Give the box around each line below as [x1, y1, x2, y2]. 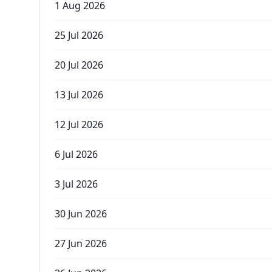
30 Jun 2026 [55, 207, 107, 220]
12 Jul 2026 [55, 118, 103, 131]
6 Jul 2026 [55, 148, 98, 161]
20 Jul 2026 [55, 58, 103, 72]
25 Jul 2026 [55, 29, 103, 42]
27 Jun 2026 [55, 237, 107, 250]
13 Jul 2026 [55, 88, 103, 101]
